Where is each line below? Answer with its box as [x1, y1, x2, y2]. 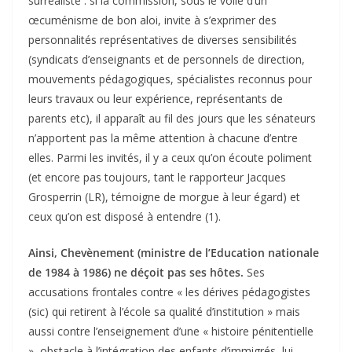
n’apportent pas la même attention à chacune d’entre [28, 130, 298, 146]
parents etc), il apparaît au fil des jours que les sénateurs [28, 111, 316, 126]
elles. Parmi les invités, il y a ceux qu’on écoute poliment [28, 150, 312, 166]
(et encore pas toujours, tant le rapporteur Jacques [28, 170, 286, 185]
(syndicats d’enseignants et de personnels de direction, [28, 52, 305, 68]
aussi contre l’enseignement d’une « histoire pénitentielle [28, 324, 313, 339]
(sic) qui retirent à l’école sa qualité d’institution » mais [28, 304, 300, 320]
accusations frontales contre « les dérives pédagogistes [28, 284, 310, 300]
